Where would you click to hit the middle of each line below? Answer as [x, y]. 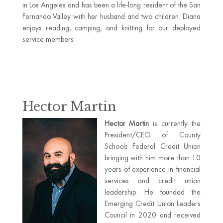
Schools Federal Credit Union [153, 146]
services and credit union [153, 181]
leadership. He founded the [153, 192]
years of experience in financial [153, 169]
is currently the [175, 123]
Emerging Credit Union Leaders [153, 204]
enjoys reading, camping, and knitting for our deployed [111, 28]
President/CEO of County [153, 135]
